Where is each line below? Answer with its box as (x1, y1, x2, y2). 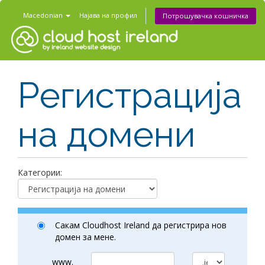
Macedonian (23, 11, 64, 20)
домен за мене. (55, 231, 116, 243)
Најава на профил (79, 11, 137, 20)
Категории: (18, 167, 62, 178)
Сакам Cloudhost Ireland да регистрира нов (55, 219, 227, 231)
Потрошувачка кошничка (163, 11, 248, 20)
